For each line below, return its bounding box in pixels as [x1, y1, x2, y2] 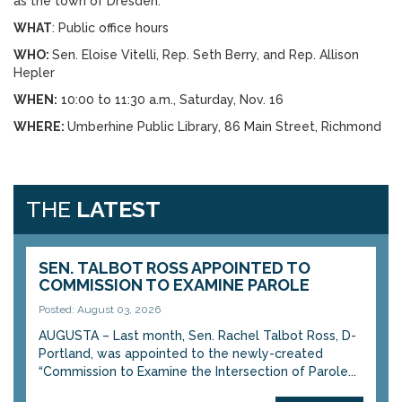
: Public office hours [52, 21, 169, 35]
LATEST [76, 196, 161, 223]
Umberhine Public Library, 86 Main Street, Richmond [67, 119, 381, 134]
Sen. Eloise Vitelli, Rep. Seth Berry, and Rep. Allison [52, 48, 359, 62]
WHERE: [13, 119, 67, 134]
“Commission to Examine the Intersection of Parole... [39, 364, 356, 379]
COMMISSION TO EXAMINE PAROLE [39, 275, 310, 294]
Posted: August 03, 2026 [39, 303, 161, 316]
